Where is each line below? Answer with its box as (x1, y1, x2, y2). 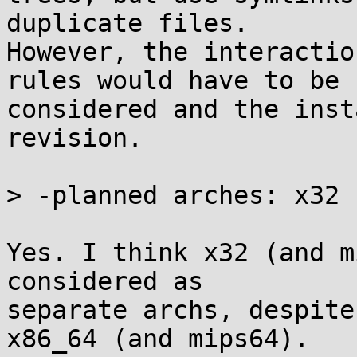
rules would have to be (6, 66, 339, 95)
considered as (6, 267, 203, 296)
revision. (6, 124, 143, 152)
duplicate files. (6, 9, 249, 37)
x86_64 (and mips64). (6, 324, 309, 353)
